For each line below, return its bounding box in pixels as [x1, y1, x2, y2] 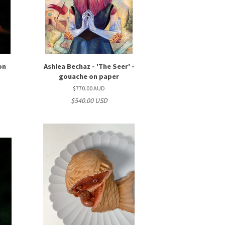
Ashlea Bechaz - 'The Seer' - [43, 62, 135, 71]
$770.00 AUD [73, 84, 105, 92]
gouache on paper [59, 72, 120, 81]
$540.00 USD [70, 96, 107, 105]
